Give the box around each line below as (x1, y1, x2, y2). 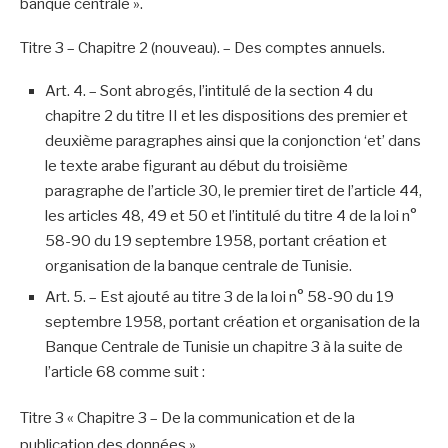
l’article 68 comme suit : (45, 362, 205, 381)
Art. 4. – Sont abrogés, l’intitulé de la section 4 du (45, 81, 373, 100)
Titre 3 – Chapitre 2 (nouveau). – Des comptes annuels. (20, 38, 385, 57)
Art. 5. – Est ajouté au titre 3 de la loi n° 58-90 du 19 (45, 287, 394, 306)
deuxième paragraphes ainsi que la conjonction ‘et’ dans (45, 131, 421, 150)
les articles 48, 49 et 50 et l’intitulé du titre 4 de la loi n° (45, 206, 417, 225)
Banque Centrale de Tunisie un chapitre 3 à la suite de (45, 337, 403, 356)
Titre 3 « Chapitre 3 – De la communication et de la (20, 408, 355, 427)
